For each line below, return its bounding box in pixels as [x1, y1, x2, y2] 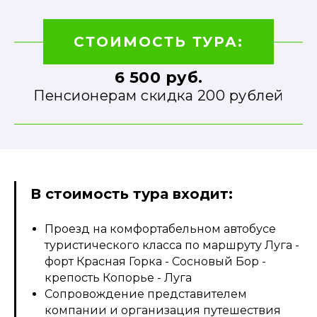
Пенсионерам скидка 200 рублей [33, 86, 284, 104]
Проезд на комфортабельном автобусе [45, 221, 276, 236]
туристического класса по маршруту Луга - [45, 238, 299, 252]
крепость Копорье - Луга [45, 270, 192, 284]
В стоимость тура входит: [30, 185, 233, 202]
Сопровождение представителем [45, 287, 247, 301]
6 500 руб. [114, 67, 203, 87]
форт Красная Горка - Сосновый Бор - [45, 254, 266, 268]
